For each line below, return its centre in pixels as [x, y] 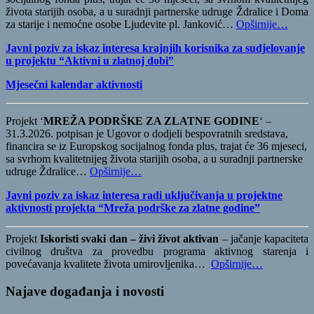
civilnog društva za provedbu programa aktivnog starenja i [157, 251]
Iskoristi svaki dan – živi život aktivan [130, 238]
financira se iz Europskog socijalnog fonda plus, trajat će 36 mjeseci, [156, 146]
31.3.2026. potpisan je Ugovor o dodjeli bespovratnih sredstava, [147, 133]
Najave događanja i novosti [85, 291]
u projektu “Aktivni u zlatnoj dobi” [90, 60]
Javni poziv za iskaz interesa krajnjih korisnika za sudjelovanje [155, 48]
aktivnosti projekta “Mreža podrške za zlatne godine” [133, 207]
